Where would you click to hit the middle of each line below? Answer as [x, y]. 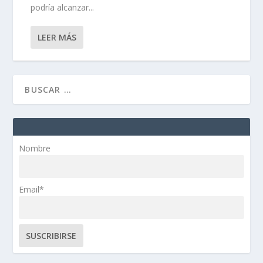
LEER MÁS [57, 37]
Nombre [35, 148]
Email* [32, 190]
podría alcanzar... [63, 7]
